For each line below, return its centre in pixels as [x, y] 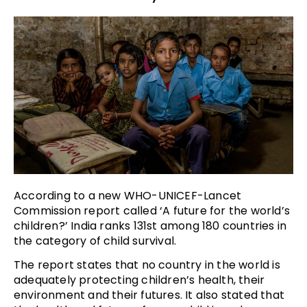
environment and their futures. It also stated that [149, 295]
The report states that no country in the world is [147, 265]
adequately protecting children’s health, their [139, 280]
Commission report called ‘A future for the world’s [152, 211]
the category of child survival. [95, 241]
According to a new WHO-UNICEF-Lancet [128, 196]
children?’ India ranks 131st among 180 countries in [150, 226]
